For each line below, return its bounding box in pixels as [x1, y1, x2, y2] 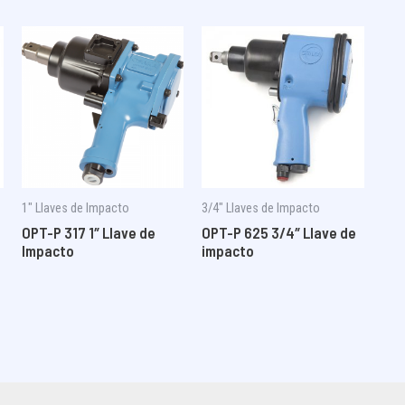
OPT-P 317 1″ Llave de [21, 223, 155, 242]
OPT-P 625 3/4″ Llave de [202, 223, 357, 242]
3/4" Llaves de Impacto [202, 200, 321, 216]
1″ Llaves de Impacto [21, 200, 129, 216]
